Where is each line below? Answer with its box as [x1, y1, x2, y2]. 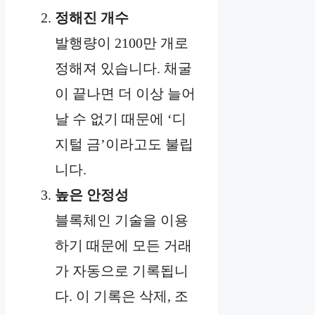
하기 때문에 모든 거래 [55, 238, 192, 254]
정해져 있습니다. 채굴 [55, 60, 192, 77]
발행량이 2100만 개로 [55, 35, 188, 51]
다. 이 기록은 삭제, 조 [55, 288, 188, 304]
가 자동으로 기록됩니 [55, 263, 188, 279]
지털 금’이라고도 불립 [55, 136, 193, 153]
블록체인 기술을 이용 [55, 212, 188, 229]
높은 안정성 [55, 187, 129, 203]
